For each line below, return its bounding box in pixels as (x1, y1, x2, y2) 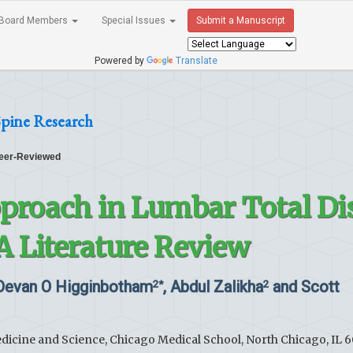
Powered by (90, 55, 147, 66)
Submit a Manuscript (196, 15, 285, 26)
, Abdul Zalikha (163, 277, 263, 296)
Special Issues (102, 15, 168, 26)
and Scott (269, 277, 340, 296)
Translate (176, 55, 217, 66)
